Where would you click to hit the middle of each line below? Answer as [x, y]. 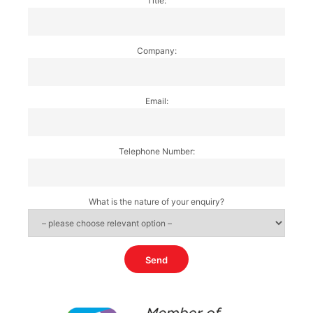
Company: [156, 50]
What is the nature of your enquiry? [156, 201]
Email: [156, 101]
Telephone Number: [156, 151]
